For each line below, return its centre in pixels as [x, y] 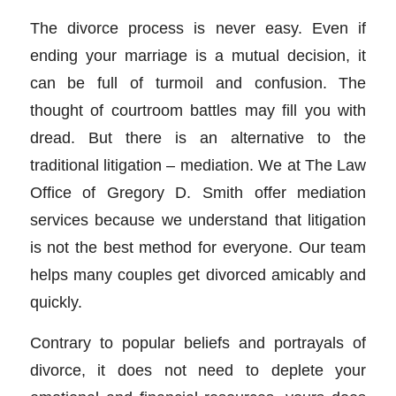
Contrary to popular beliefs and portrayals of [198, 343]
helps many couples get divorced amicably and [198, 274]
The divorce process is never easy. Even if [198, 27]
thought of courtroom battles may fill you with [198, 110]
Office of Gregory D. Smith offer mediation [198, 192]
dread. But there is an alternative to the [198, 137]
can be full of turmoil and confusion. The [198, 82]
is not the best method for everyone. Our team [198, 247]
